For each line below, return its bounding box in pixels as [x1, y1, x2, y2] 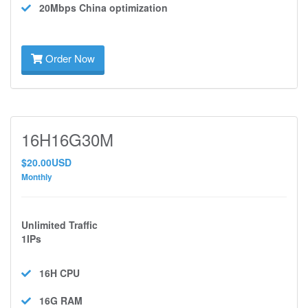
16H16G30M [21, 127, 113, 151]
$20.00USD [21, 155, 71, 169]
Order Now [43, 51, 95, 65]
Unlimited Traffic [21, 218, 98, 232]
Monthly [21, 171, 52, 183]
